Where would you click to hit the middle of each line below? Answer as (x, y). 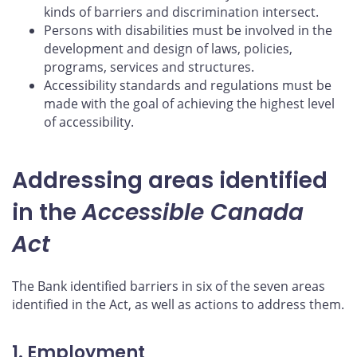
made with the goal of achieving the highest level (189, 104)
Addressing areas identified (170, 181)
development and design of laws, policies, (168, 49)
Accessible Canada (193, 213)
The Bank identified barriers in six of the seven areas (169, 286)
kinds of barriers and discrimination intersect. (181, 12)
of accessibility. (89, 122)
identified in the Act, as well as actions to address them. (178, 305)
